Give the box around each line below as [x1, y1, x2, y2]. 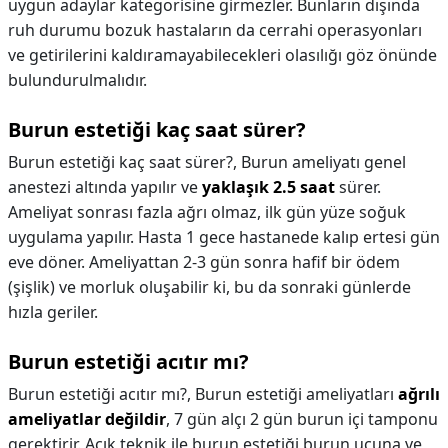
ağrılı [398, 383, 440, 405]
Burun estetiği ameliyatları [195, 383, 398, 405]
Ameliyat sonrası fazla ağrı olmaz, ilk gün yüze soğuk [8, 201, 406, 223]
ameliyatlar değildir [8, 408, 166, 430]
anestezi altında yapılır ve [8, 176, 202, 198]
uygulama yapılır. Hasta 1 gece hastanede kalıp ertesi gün [8, 226, 440, 248]
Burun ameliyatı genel [241, 151, 406, 173]
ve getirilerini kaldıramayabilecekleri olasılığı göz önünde [8, 44, 437, 66]
